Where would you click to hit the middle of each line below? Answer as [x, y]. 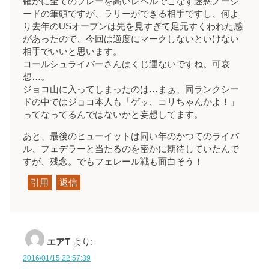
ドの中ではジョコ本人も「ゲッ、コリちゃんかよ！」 [131, 102]
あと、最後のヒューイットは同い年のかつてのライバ [131, 136]
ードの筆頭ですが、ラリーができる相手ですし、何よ [131, 14]
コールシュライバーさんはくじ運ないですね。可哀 [127, 65]
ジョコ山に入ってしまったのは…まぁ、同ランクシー [131, 90]
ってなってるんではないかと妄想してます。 [113, 115]
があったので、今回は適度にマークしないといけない [131, 39]
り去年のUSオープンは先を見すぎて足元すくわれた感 [133, 27]
